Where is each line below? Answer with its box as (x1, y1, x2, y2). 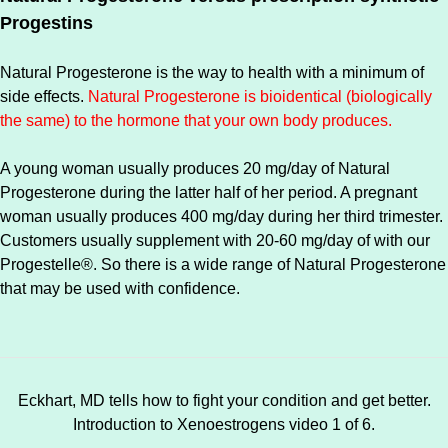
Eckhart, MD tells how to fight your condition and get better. (17, 392, 431, 409)
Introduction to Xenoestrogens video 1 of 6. (73, 416, 375, 433)
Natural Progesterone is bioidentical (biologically (88, 88, 432, 105)
